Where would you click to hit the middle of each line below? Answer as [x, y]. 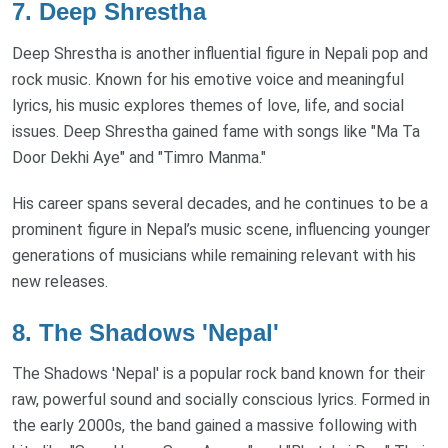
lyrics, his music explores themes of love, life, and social [208, 105]
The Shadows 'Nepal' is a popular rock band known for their [218, 374]
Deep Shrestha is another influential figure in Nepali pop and [220, 53]
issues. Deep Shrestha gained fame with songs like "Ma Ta [216, 131]
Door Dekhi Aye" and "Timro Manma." [139, 157]
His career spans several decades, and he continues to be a [220, 203]
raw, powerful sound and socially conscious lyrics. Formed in [221, 400]
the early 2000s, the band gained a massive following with [214, 426]
